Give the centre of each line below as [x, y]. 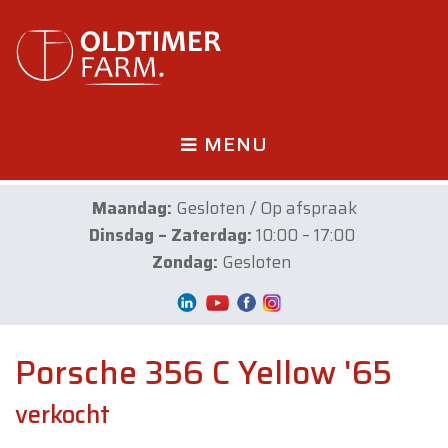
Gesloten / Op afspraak [264, 208]
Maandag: [131, 208]
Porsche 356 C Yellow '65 [203, 373]
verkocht [62, 415]
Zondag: [185, 262]
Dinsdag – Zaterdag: [170, 235]
